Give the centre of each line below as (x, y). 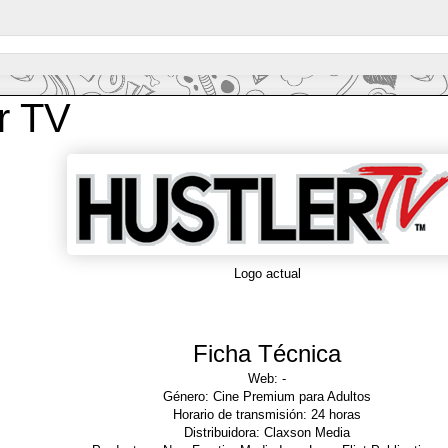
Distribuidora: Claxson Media (267, 432)
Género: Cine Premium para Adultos (267, 396)
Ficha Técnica (267, 353)
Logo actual (267, 273)
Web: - (267, 378)
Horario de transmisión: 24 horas (267, 414)
